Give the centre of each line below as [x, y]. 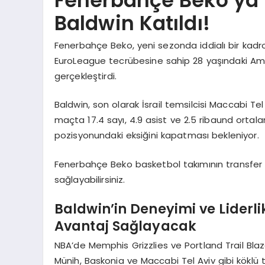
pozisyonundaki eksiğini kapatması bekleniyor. [156, 135]
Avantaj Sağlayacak [125, 226]
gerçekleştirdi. [85, 76]
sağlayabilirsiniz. [90, 179]
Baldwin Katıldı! [132, 24]
